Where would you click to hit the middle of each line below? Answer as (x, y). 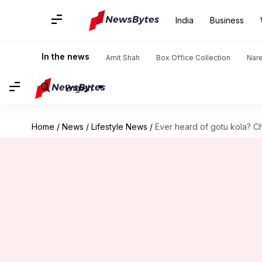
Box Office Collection (193, 58)
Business (227, 20)
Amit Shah (123, 58)
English (79, 88)
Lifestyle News (119, 127)
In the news (65, 56)
